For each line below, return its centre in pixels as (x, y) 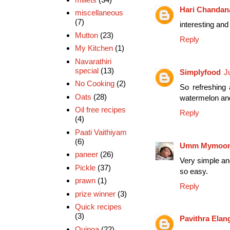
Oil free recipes (100, 110)
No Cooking (94, 84)
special (87, 70)
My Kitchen (94, 48)
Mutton (86, 35)
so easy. (194, 171)
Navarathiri (93, 61)
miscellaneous (99, 13)
